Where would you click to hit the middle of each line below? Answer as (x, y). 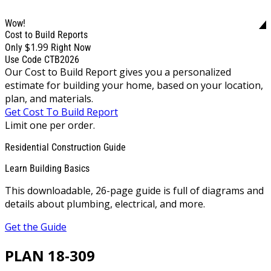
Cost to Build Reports (46, 34)
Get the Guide (36, 227)
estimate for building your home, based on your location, (134, 85)
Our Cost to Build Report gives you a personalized (118, 72)
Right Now (71, 47)
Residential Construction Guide (65, 147)
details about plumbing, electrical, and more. (105, 204)
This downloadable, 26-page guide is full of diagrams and (134, 190)
